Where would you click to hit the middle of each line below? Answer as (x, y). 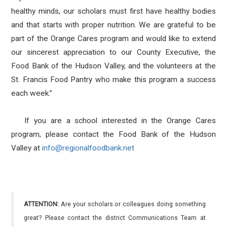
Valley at (27, 148)
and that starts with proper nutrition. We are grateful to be (113, 25)
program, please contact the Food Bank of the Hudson (113, 134)
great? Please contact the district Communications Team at (115, 218)
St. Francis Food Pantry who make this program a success (113, 80)
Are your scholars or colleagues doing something (132, 204)
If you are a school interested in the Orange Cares (113, 121)
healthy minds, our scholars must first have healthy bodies (113, 11)
